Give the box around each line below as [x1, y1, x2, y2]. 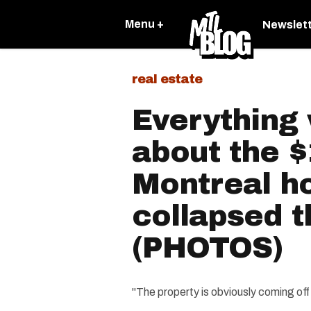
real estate [132, 72, 202, 86]
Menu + [125, 18, 164, 30]
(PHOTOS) [132, 232, 283, 264]
